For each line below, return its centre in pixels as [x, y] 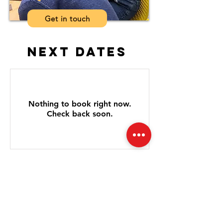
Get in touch [67, 18]
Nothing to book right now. [80, 104]
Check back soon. [80, 114]
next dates [77, 52]
